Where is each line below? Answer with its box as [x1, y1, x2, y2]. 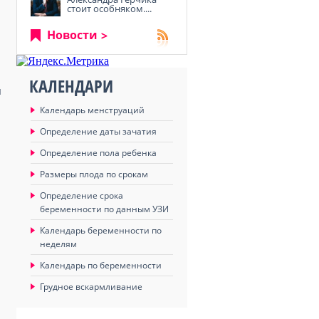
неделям [40, 238, 77, 250]
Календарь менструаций [40, 104, 145, 116]
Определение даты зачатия [40, 125, 157, 137]
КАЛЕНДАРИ [29, 74, 113, 98]
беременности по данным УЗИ [40, 203, 169, 215]
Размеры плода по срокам [40, 168, 148, 180]
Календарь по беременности [40, 259, 162, 271]
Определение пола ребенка [40, 147, 157, 159]
